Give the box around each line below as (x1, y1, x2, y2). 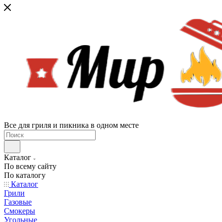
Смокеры (4, 207, 35, 215)
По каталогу (4, 171, 46, 179)
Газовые (4, 198, 32, 206)
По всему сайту (4, 162, 56, 170)
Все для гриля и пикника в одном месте (4, 121, 139, 129)
